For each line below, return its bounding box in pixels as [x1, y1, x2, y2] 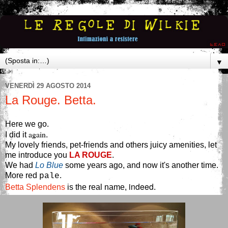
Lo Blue [35, 161, 63, 170]
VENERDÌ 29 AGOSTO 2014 [5, 82, 91, 90]
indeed [129, 181, 154, 192]
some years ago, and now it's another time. [63, 161, 218, 170]
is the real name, [65, 183, 129, 192]
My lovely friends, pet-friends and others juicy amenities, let [5, 140, 217, 150]
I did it [5, 130, 28, 139]
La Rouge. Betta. [5, 93, 96, 107]
